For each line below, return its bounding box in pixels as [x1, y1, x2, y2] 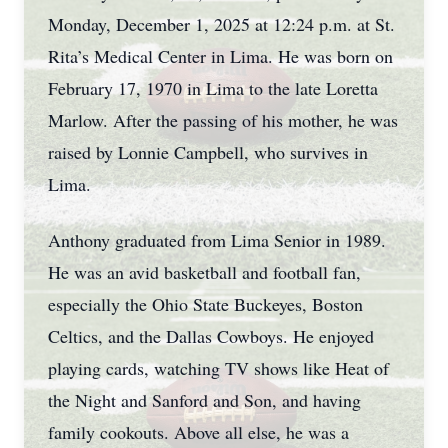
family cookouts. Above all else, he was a [48, 420, 349, 444]
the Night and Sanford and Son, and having [48, 388, 361, 412]
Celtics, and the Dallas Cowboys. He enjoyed [48, 324, 374, 348]
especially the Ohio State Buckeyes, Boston [48, 292, 363, 316]
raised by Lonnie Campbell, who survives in [48, 140, 368, 164]
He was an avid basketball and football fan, [48, 260, 361, 284]
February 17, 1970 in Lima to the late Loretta [48, 76, 378, 100]
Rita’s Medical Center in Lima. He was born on [48, 44, 393, 68]
